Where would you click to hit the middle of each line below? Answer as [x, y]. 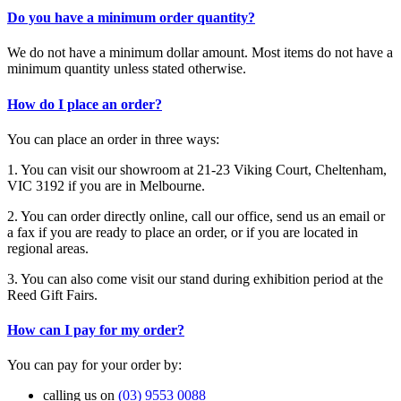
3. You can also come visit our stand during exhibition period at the [195, 278]
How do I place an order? [85, 104]
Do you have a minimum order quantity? [131, 18]
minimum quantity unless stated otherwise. [127, 69]
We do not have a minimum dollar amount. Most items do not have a [200, 53]
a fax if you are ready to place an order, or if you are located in [183, 232]
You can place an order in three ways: [113, 139]
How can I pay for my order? [96, 330]
